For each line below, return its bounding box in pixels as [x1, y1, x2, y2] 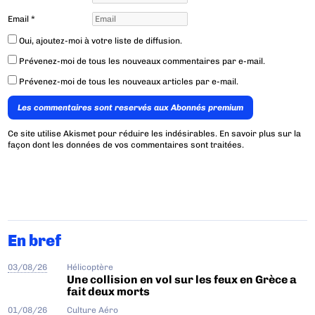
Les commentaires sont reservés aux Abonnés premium [18, 103, 244, 113]
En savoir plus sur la [219, 129, 302, 139]
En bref [8, 231, 62, 250]
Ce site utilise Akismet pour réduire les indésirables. [8, 129, 220, 139]
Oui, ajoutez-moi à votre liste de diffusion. [17, 36, 183, 46]
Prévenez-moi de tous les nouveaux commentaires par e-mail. [19, 56, 266, 67]
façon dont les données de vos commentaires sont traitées [8, 140, 243, 150]
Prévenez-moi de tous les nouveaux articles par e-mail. [19, 77, 239, 87]
